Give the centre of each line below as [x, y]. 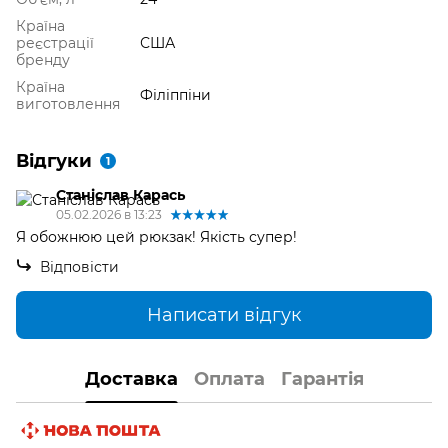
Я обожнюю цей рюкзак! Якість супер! [156, 237]
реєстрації [55, 43]
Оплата [229, 378]
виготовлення [68, 104]
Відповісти [79, 267]
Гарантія [322, 378]
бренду [43, 60]
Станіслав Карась [120, 195]
